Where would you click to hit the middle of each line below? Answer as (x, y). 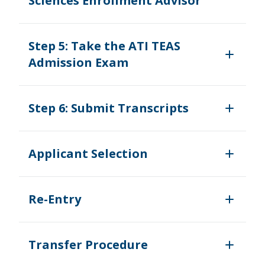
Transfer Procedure (88, 244)
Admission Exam (78, 62)
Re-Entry (55, 199)
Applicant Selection (88, 153)
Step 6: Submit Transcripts (109, 108)
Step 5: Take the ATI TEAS (104, 46)
